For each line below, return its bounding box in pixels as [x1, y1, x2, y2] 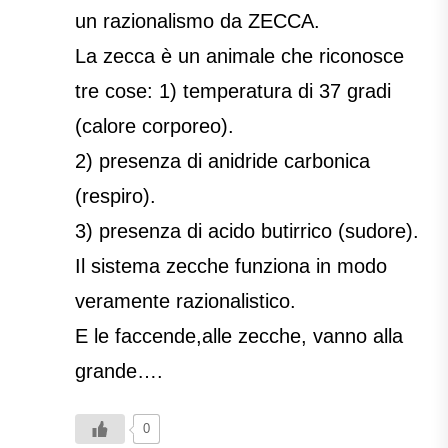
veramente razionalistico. [75, 290, 296, 313]
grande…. [75, 360, 163, 383]
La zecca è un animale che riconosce [75, 45, 404, 68]
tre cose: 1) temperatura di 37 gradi [75, 80, 391, 103]
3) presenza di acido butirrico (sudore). [75, 220, 419, 243]
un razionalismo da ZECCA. [75, 10, 320, 33]
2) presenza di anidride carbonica [75, 150, 370, 173]
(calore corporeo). [75, 115, 234, 138]
